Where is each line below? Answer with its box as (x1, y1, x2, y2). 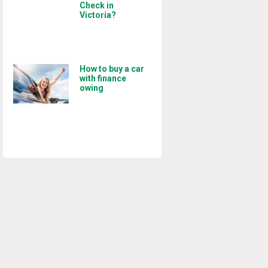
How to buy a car (79, 64, 144, 74)
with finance (79, 74, 126, 83)
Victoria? (79, 10, 116, 20)
